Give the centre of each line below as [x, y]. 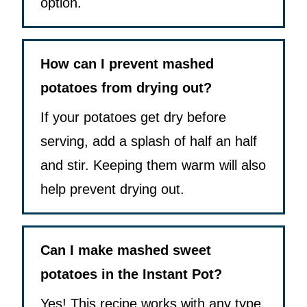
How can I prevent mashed [127, 64]
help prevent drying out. [112, 189]
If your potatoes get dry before [133, 118]
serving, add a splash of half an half [149, 142]
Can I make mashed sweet [126, 250]
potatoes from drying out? [126, 88]
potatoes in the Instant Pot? [131, 274]
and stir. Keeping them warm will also [153, 165]
